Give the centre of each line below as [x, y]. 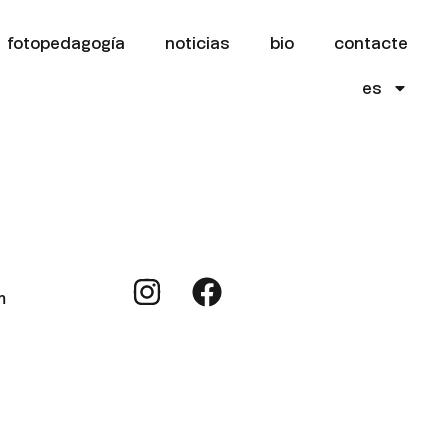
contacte [370, 42]
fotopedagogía [65, 42]
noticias [197, 42]
